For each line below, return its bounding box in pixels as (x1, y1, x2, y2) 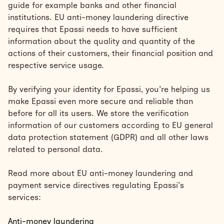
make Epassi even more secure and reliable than (8, 96, 193, 106)
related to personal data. (8, 144, 103, 154)
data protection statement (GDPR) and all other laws (8, 132, 208, 142)
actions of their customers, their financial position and (8, 48, 213, 58)
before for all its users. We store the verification (8, 108, 188, 118)
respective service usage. (8, 60, 106, 70)
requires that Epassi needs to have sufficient (8, 24, 177, 34)
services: (8, 192, 41, 202)
